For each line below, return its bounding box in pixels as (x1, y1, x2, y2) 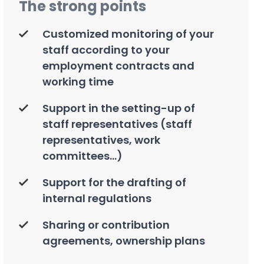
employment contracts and (42, 58, 194, 73)
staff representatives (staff (42, 116, 192, 131)
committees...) (42, 148, 123, 163)
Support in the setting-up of (42, 100, 195, 115)
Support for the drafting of (42, 174, 186, 190)
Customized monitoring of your (42, 26, 214, 41)
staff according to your (42, 42, 170, 57)
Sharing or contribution (42, 217, 170, 232)
